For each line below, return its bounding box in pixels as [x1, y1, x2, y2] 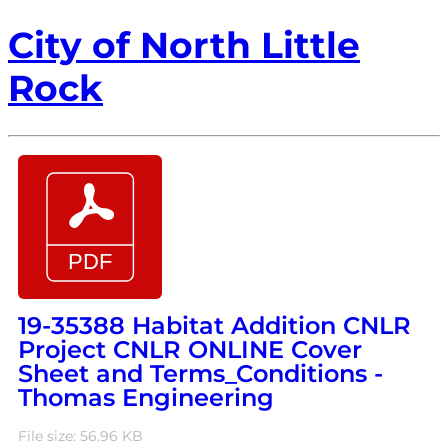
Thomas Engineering [18, 382, 274, 412]
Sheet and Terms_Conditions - [18, 358, 383, 388]
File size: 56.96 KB [18, 426, 143, 445]
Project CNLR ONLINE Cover [18, 334, 362, 364]
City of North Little [8, 23, 360, 68]
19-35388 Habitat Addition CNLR [18, 310, 411, 340]
